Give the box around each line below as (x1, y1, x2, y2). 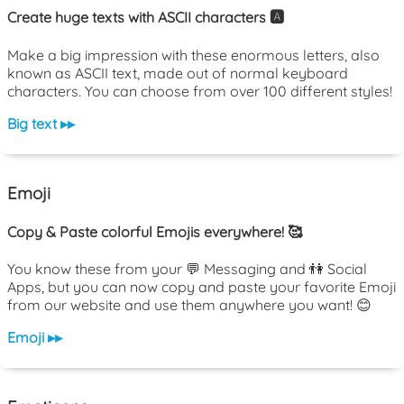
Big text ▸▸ (7, 114, 75, 133)
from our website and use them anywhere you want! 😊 (7, 296, 372, 315)
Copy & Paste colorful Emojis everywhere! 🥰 (7, 222, 302, 241)
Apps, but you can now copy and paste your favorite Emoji (7, 278, 396, 297)
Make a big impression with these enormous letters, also (7, 45, 380, 64)
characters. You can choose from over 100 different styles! (7, 81, 392, 100)
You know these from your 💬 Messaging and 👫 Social (7, 260, 367, 279)
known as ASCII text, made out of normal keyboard (7, 63, 348, 82)
